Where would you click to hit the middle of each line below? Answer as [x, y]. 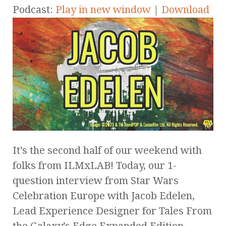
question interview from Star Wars [96, 180]
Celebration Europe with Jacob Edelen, [104, 195]
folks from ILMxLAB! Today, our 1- [95, 165]
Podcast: [34, 9]
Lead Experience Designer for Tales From [112, 211]
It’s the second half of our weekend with [107, 150]
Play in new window [103, 9]
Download [185, 9]
